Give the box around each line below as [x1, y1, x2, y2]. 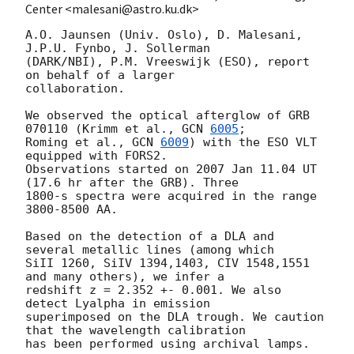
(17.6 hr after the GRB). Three [25, 175, 239, 190]
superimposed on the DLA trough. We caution [25, 309, 324, 324]
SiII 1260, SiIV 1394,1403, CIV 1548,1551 [25, 255, 310, 270]
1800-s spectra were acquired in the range [25, 188, 317, 203]
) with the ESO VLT [189, 134, 317, 149]
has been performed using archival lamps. [25, 336, 310, 351]
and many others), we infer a [25, 269, 224, 284]
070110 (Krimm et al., [25, 121, 182, 136]
